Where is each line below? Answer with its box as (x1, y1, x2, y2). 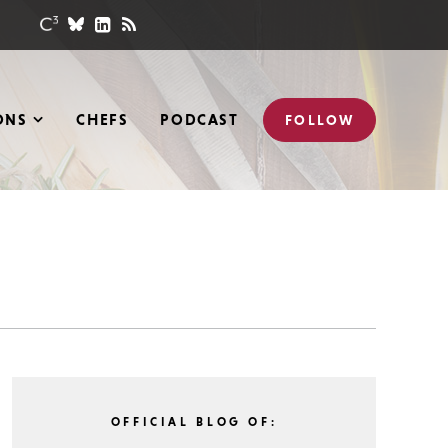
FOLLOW (285, 111, 354, 128)
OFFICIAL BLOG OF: (110, 414, 278, 429)
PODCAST (160, 110, 239, 128)
